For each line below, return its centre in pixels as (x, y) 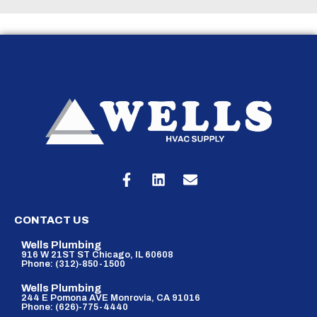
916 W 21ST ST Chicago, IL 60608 (97, 255)
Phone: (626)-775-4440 (75, 307)
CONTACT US (52, 220)
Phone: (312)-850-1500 (73, 264)
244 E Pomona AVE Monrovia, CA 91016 (111, 298)
